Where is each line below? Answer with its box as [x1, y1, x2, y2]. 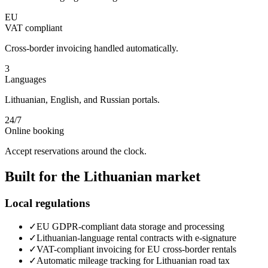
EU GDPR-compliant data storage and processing [36, 221, 224, 232]
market [152, 168, 200, 184]
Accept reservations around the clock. [5, 145, 147, 156]
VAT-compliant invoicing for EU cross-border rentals [36, 244, 236, 255]
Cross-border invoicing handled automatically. [5, 42, 178, 53]
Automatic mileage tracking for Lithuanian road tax [36, 255, 230, 266]
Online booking [5, 125, 64, 136]
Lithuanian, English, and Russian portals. [5, 94, 160, 105]
